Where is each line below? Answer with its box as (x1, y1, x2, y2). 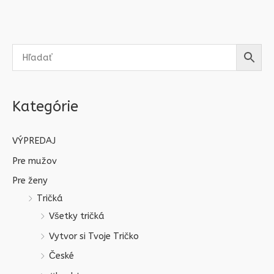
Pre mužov (12, 155, 57, 166)
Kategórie (12, 98, 78, 116)
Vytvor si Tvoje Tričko (49, 231, 139, 242)
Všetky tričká (49, 211, 105, 222)
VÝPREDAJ (12, 135, 56, 146)
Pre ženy (12, 176, 48, 187)
